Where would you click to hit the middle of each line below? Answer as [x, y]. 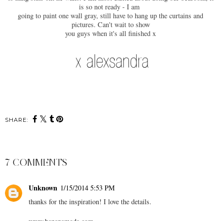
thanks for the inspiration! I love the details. [90, 201]
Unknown [43, 187]
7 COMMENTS [36, 162]
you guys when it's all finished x [110, 33]
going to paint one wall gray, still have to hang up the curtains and [110, 15]
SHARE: [17, 120]
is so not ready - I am [110, 6]
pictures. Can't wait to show [110, 24]
